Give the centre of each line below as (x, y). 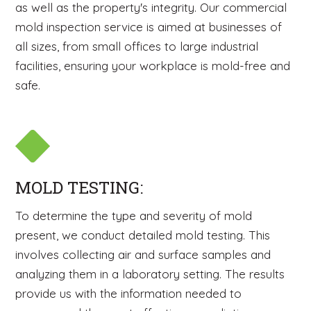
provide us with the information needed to (129, 293)
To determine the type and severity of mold (134, 215)
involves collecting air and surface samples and (143, 254)
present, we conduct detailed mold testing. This (143, 235)
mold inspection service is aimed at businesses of (149, 27)
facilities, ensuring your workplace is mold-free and (153, 66)
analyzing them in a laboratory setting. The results (150, 274)
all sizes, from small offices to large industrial (137, 47)
